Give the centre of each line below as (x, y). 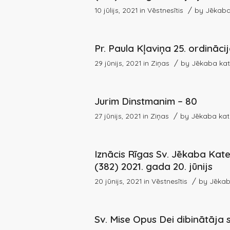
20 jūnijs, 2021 (118, 181)
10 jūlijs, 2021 (116, 10)
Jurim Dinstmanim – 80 (146, 101)
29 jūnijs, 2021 (118, 63)
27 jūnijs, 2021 (118, 116)
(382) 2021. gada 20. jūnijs (154, 166)
